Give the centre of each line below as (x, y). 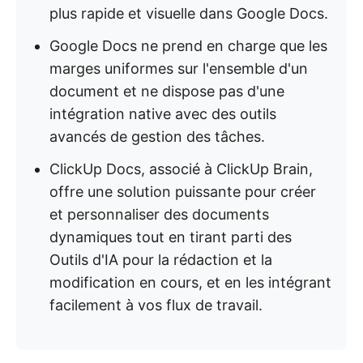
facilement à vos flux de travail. (156, 305)
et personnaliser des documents (159, 214)
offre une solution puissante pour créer (183, 192)
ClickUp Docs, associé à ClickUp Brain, (181, 169)
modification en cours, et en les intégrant (190, 282)
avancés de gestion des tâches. (157, 137)
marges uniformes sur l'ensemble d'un (179, 68)
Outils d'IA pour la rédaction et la (161, 260)
